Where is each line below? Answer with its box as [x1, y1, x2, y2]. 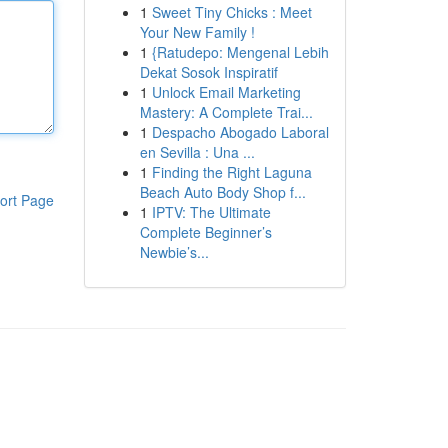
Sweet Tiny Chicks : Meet [151, 2, 312, 22]
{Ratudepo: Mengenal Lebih [151, 42, 329, 62]
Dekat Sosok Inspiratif [139, 62, 278, 82]
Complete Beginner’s [139, 222, 272, 242]
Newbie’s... [139, 242, 209, 262]
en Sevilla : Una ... [139, 142, 255, 162]
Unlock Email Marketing [151, 82, 301, 102]
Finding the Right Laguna [151, 162, 312, 182]
